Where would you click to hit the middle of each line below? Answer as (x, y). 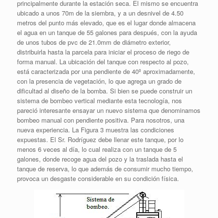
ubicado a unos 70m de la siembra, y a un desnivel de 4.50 (100, 13)
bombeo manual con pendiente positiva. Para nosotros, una (101, 120)
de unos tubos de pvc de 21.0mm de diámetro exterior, (94, 42)
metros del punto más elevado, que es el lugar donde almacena (106, 22)
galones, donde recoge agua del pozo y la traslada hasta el (100, 159)
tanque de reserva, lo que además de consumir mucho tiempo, (105, 168)
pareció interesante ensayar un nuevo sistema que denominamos (109, 110)
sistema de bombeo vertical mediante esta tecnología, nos (100, 100)
